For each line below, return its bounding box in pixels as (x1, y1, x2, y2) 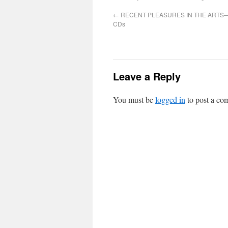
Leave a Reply (113, 69, 181, 83)
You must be (113, 94, 155, 105)
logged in (155, 94, 185, 105)
